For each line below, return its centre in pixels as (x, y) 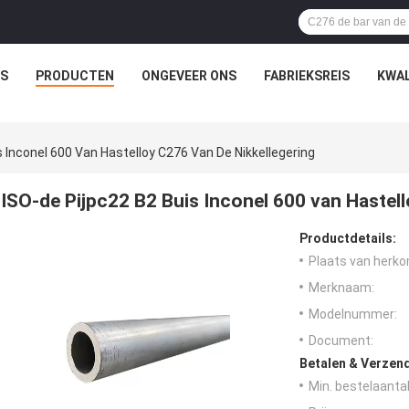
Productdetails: (348, 239)
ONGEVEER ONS (189, 76)
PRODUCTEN (74, 76)
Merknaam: (341, 288)
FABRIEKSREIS (306, 76)
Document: (341, 341)
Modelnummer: (353, 315)
